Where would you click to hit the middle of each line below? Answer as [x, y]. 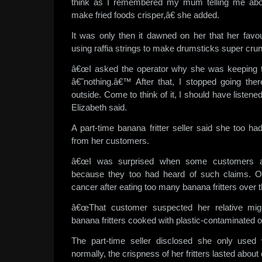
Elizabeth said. [99, 107]
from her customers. [110, 141]
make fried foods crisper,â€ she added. [145, 15]
